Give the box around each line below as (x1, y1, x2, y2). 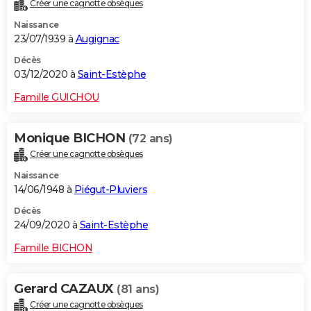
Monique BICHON (14, 130, 128, 146)
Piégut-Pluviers (74, 183, 147, 196)
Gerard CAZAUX (14, 280, 117, 296)
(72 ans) (128, 131, 173, 145)
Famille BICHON (14, 241, 92, 254)
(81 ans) (117, 282, 159, 296)
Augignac (75, 32, 119, 45)
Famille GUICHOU (14, 90, 99, 103)
